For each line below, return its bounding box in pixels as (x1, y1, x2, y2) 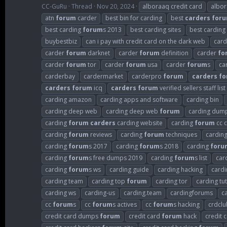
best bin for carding (105, 13, 162, 22)
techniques (164, 130, 197, 139)
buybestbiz (45, 36, 77, 46)
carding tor (156, 176, 187, 185)
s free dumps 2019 (89, 153, 142, 162)
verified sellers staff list (158, 83, 225, 92)
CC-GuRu (42, 2, 67, 11)
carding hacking (158, 165, 203, 174)
